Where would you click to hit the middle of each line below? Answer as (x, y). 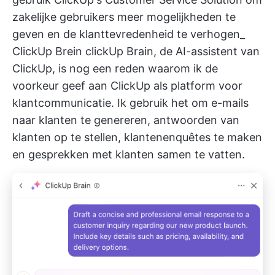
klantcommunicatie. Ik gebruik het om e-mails (130, 103)
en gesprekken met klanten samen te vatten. (129, 154)
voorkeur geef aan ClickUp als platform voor (127, 85)
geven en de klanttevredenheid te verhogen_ (129, 34)
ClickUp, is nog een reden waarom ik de (115, 68)
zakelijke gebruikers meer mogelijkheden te (124, 17)
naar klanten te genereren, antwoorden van (126, 120)
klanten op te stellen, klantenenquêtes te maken (137, 137)
